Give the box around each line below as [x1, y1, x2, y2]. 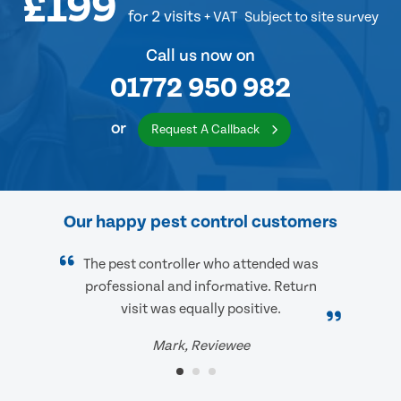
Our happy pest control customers [64, 212, 337, 233]
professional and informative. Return [84, 278, 317, 295]
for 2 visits [128, 7, 201, 27]
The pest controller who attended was [82, 256, 319, 273]
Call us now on [146, 47, 255, 66]
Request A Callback [150, 123, 262, 138]
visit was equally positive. [120, 301, 281, 318]
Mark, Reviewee [151, 337, 250, 354]
